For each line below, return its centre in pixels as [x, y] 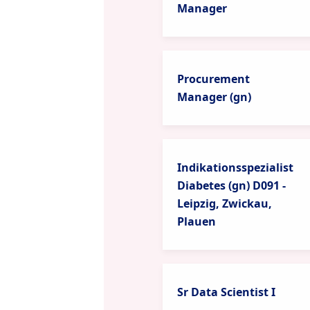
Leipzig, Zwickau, [224, 203]
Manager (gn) [214, 97]
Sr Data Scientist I [226, 292]
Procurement [213, 79]
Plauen [196, 221]
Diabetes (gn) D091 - [231, 185]
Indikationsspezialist [235, 167]
